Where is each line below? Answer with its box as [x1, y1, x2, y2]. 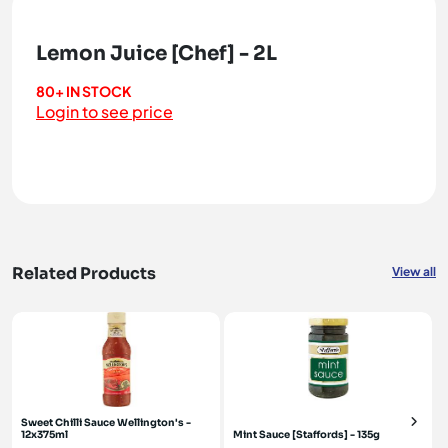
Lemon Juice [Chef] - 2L [36, 41, 277, 66]
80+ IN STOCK [36, 82, 132, 100]
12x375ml [21, 428, 68, 441]
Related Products [12, 263, 156, 284]
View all [392, 264, 436, 279]
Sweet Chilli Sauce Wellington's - [21, 416, 191, 429]
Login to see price [36, 101, 173, 122]
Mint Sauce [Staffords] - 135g [233, 428, 380, 441]
